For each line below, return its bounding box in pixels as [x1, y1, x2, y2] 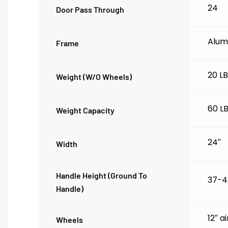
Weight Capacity [56, 105, 115, 115]
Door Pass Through [56, 4, 124, 14]
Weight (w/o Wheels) [56, 71, 132, 81]
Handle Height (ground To [56, 170, 147, 180]
